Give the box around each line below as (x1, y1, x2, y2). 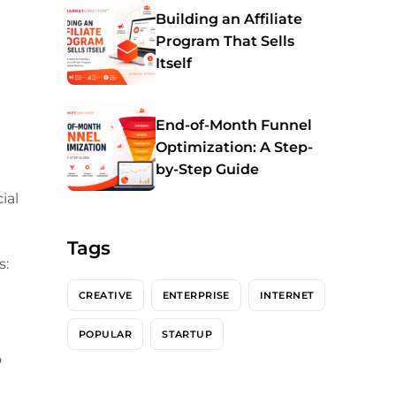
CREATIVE (79, 288, 133, 301)
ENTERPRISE (162, 288, 230, 301)
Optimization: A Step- (156, 138, 313, 156)
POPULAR (79, 327, 133, 340)
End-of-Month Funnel (156, 116, 312, 133)
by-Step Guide (156, 160, 259, 178)
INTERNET (259, 288, 315, 301)
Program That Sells (156, 32, 294, 49)
